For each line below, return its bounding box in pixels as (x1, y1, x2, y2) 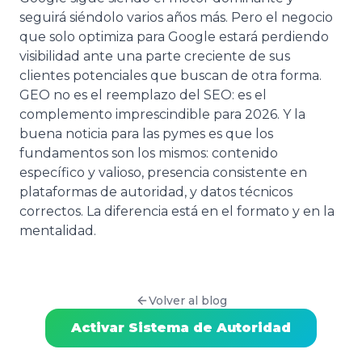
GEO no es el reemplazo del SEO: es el (19, 86, 267, 103)
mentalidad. (19, 222, 96, 238)
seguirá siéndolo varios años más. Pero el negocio (19, 9, 333, 25)
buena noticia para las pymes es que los (19, 125, 273, 141)
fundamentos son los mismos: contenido (19, 145, 278, 161)
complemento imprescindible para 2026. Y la (19, 106, 305, 122)
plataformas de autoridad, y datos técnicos (19, 183, 293, 200)
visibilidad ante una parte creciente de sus (19, 48, 290, 64)
